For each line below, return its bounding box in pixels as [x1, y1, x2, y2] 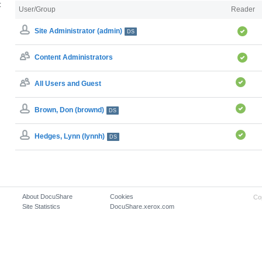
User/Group [19, 5, 56, 13]
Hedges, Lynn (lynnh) [35, 132, 105, 141]
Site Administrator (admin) [35, 27, 122, 36]
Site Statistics [22, 203, 61, 210]
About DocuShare [22, 193, 73, 200]
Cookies [110, 193, 134, 200]
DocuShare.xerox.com [110, 203, 175, 210]
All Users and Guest [35, 80, 101, 88]
